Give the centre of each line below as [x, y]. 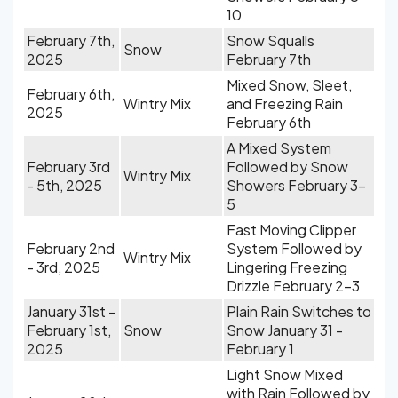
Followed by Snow [287, 167]
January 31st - [71, 311]
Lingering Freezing [287, 267]
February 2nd [71, 248]
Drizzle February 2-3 [293, 286]
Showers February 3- [296, 185]
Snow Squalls [271, 40]
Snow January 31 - [285, 330]
